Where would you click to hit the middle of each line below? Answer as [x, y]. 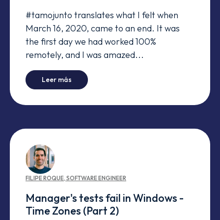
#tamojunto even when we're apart [133, 79]
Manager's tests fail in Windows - [105, 198]
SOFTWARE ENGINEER [96, 178]
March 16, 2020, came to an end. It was [103, 28]
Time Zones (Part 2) [72, 210]
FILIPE [34, 178]
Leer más [57, 80]
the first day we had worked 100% [91, 42]
